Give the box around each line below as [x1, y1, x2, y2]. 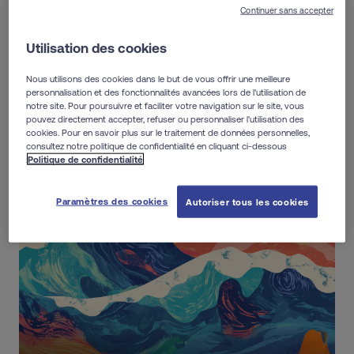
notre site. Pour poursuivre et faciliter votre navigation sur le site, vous [26, 100, 305, 111]
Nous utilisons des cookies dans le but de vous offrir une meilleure [26, 73, 291, 84]
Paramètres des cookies [56, 195, 168, 206]
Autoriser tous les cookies [186, 196, 309, 207]
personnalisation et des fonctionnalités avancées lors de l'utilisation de [26, 86, 307, 97]
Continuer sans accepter [240, 5, 333, 15]
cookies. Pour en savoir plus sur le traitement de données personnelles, [26, 126, 311, 137]
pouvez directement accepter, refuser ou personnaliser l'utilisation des [26, 113, 305, 124]
